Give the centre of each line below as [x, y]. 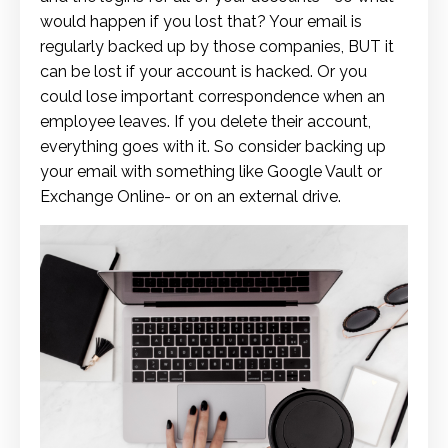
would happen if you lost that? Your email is [201, 22]
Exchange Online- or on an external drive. [190, 197]
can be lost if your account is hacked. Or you [203, 72]
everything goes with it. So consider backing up [213, 147]
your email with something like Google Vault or [211, 172]
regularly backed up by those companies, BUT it [217, 47]
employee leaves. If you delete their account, [205, 122]
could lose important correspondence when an [212, 97]
